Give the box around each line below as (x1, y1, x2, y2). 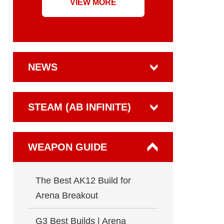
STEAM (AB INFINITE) (28, 101, 131, 112)
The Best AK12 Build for (35, 175, 131, 185)
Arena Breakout (35, 190, 98, 200)
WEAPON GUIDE (28, 141, 107, 152)
